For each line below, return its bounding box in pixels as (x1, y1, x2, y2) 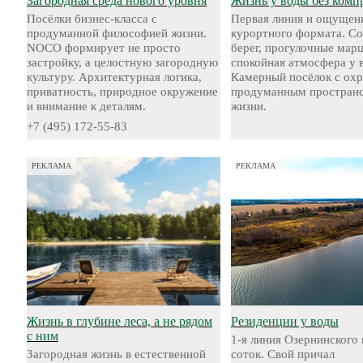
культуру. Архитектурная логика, (27, 70, 202, 83)
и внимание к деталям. (27, 100, 146, 113)
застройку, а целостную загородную (27, 56, 218, 69)
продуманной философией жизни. (27, 27, 207, 40)
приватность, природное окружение (27, 85, 218, 98)
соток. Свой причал (230, 348, 335, 361)
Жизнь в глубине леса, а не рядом (27, 314, 212, 328)
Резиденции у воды (230, 314, 339, 328)
